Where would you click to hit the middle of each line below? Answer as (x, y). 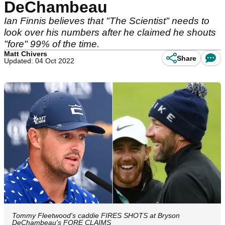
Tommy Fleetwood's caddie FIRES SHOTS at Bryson (96, 216)
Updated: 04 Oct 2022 (39, 61)
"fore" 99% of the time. (52, 44)
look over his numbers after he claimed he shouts (110, 32)
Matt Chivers (26, 54)
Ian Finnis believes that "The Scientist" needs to (107, 21)
